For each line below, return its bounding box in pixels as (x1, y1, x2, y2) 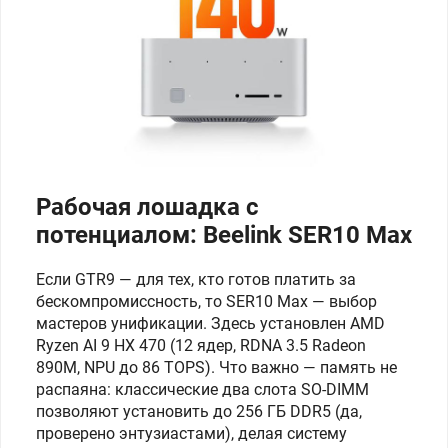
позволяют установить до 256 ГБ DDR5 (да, (36, 402, 362, 421)
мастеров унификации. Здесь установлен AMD (36, 314, 385, 333)
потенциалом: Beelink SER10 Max (36, 221, 412, 249)
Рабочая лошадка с (36, 193, 259, 221)
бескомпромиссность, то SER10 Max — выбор (36, 292, 377, 311)
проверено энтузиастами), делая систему (36, 424, 347, 443)
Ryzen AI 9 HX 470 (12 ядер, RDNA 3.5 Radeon (36, 336, 366, 355)
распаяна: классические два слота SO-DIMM (36, 380, 369, 399)
